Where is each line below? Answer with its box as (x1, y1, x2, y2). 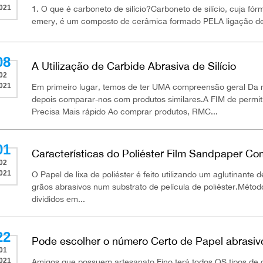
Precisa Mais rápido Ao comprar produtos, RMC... (32, 106, 218, 116)
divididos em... (32, 194, 86, 204)
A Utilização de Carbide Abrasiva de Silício (32, 59, 237, 72)
